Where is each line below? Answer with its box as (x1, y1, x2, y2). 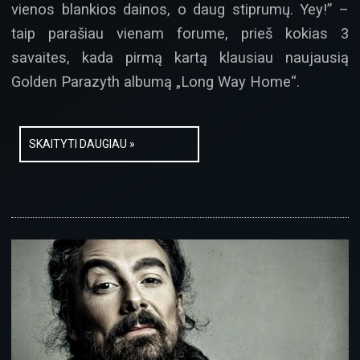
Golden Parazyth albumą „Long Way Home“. (11, 73, 300, 91)
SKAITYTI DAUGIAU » (29, 137, 135, 151)
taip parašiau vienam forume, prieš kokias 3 (11, 25, 349, 43)
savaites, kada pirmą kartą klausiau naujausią (11, 49, 349, 67)
